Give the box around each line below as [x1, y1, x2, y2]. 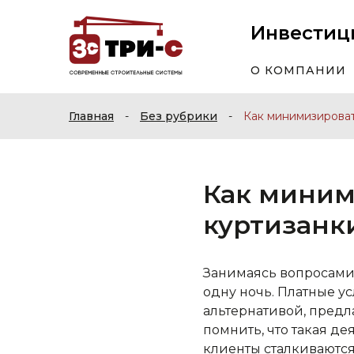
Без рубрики [140, 109, 217, 123]
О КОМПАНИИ [250, 63, 346, 77]
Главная [69, 109, 114, 123]
